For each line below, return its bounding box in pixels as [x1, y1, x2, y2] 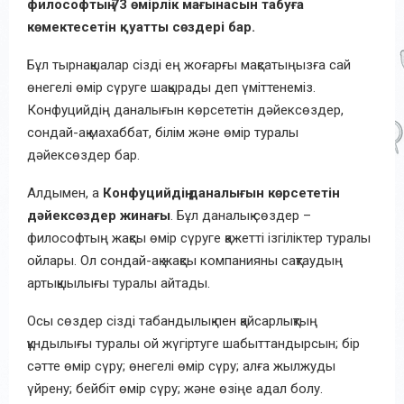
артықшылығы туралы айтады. [27, 274, 210, 291]
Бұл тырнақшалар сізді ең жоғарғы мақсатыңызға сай [27, 56, 351, 73]
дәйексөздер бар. [27, 146, 140, 163]
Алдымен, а [27, 184, 99, 201]
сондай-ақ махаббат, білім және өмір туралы [27, 124, 298, 141]
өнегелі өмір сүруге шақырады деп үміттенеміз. [27, 78, 316, 96]
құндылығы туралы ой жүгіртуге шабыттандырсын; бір [27, 335, 360, 352]
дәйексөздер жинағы [27, 207, 170, 224]
